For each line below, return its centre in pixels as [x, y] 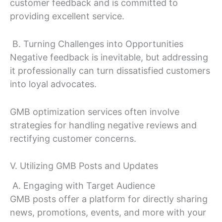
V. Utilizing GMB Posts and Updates [84, 166]
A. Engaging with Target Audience [83, 185]
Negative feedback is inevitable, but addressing [109, 57]
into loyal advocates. [53, 84]
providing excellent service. [67, 16]
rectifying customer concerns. [73, 138]
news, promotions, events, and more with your [108, 212]
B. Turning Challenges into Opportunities [97, 44]
